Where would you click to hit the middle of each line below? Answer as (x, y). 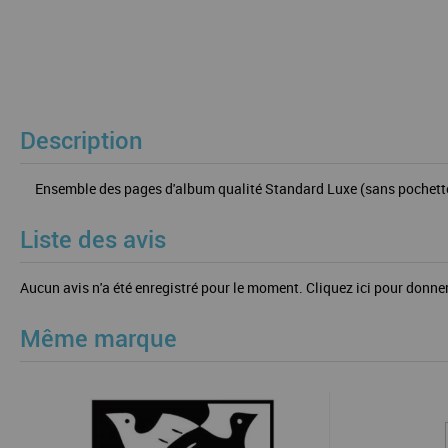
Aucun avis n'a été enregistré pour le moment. (163, 287)
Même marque (98, 339)
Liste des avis (93, 240)
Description (81, 141)
